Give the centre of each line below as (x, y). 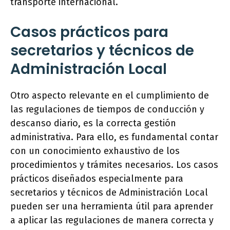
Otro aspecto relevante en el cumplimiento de (110, 95)
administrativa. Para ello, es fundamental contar (114, 137)
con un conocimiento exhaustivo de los (95, 151)
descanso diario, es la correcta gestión (93, 123)
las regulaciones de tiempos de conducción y (107, 109)
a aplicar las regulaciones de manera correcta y (112, 220)
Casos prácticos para (89, 32)
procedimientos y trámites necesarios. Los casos (114, 165)
